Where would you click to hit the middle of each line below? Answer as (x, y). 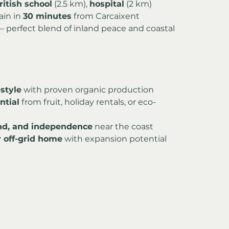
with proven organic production (88, 89)
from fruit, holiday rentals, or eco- (88, 102)
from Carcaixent (106, 16)
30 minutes (47, 16)
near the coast (123, 126)
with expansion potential (114, 139)
